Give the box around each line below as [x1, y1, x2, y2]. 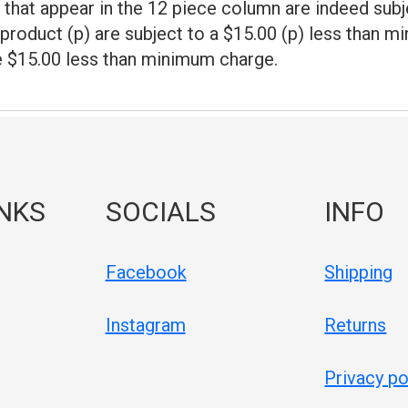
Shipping [324, 260, 393, 283]
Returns [324, 313, 387, 336]
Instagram [105, 313, 186, 336]
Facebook [105, 260, 187, 283]
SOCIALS [105, 195, 216, 228]
